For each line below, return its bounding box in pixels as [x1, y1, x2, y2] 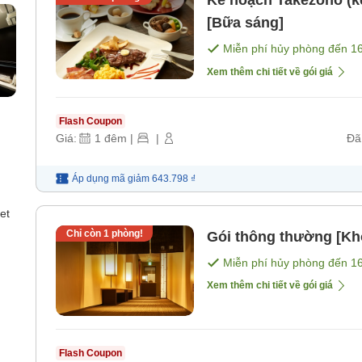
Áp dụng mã [72, 173, 125, 185]
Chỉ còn [65, 228, 103, 240]
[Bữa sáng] [207, 15, 284, 32]
